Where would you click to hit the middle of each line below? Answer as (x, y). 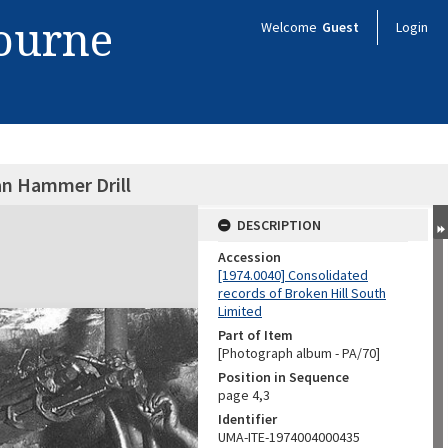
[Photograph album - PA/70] (299, 353)
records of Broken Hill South (302, 293)
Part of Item (255, 335)
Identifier (247, 419)
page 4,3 (244, 395)
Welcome (290, 27)
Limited (240, 311)
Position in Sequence (283, 377)
